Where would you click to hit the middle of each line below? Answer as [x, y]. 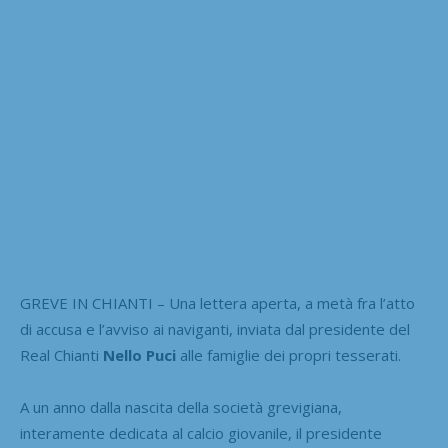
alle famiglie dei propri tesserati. [288, 354]
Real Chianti [61, 354]
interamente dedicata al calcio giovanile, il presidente [201, 432]
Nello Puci [139, 354]
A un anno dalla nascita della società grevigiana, [181, 406]
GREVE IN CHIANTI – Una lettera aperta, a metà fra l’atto [217, 302]
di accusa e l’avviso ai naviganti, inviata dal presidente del [215, 328]
